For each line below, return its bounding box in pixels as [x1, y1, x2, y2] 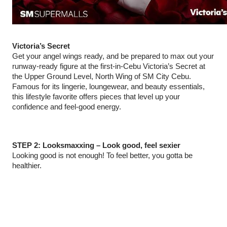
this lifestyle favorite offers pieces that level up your [12, 93, 180, 101]
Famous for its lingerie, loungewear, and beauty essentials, [12, 83, 205, 91]
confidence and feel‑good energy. [12, 103, 121, 111]
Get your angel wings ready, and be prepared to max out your [12, 52, 214, 60]
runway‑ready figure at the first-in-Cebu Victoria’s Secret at [12, 62, 205, 70]
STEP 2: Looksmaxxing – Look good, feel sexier [12, 141, 180, 149]
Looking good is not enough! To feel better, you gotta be [12, 152, 193, 160]
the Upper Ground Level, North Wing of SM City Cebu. [12, 72, 191, 81]
